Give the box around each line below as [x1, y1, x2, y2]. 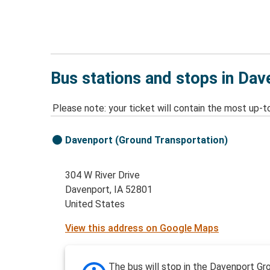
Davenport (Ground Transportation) [65, 134, 228, 146]
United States [65, 198, 125, 210]
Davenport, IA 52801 [65, 184, 153, 196]
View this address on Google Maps [65, 222, 219, 234]
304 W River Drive [65, 169, 140, 181]
